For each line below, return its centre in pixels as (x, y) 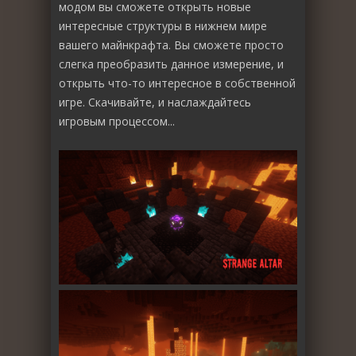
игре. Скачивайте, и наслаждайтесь (155, 102)
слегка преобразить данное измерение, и (171, 64)
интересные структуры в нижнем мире (163, 25)
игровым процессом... (117, 121)
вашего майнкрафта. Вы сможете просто (171, 44)
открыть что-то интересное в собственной (177, 83)
